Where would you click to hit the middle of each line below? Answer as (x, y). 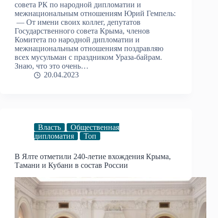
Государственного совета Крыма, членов (82, 31)
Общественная (95, 127)
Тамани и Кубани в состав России (71, 165)
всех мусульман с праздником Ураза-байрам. (88, 57)
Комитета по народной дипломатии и (77, 40)
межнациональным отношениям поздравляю (89, 49)
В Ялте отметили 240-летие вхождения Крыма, (93, 157)
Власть (49, 127)
